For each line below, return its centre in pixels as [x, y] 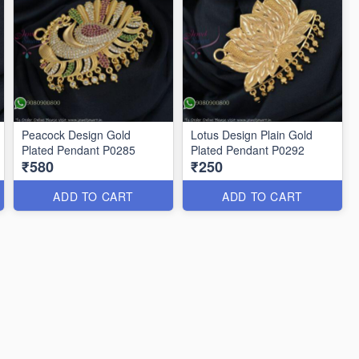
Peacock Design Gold [77, 135]
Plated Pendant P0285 [79, 150]
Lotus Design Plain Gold [252, 135]
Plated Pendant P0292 [248, 150]
